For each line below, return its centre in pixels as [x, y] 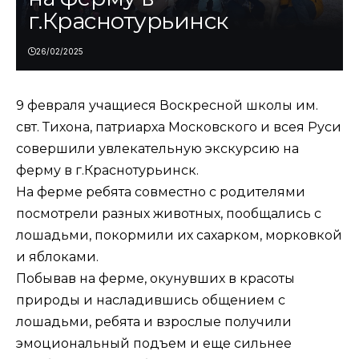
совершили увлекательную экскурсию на [157, 149]
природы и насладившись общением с [151, 301]
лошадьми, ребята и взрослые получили [154, 322]
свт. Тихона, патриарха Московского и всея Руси [179, 127]
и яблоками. [57, 257]
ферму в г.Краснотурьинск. [107, 171]
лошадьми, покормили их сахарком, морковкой [179, 236]
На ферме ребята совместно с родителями [161, 192]
